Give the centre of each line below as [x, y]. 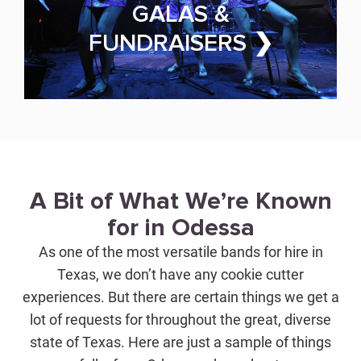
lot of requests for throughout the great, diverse [180, 319]
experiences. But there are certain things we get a [180, 297]
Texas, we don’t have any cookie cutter [180, 274]
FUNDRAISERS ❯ [180, 43]
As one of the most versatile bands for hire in [180, 251]
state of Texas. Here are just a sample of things [180, 342]
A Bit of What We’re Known [180, 201]
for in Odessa [180, 227]
